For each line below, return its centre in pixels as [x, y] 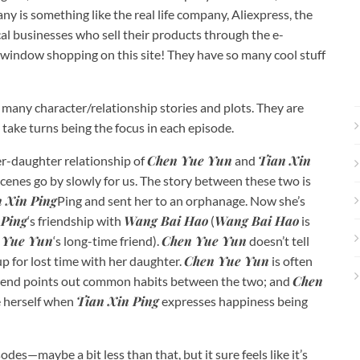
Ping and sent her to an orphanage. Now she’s [181, 200]
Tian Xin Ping [118, 301]
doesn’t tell [278, 240]
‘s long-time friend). [107, 240]
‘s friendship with [76, 220]
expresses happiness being [233, 301]
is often [291, 260]
